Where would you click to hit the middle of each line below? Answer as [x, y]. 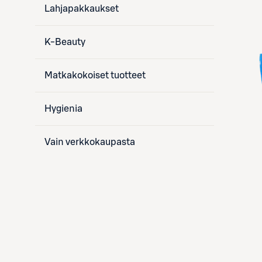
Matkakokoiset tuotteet [95, 75]
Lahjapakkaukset [82, 9]
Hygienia [63, 109]
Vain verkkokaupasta [90, 142]
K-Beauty [65, 42]
